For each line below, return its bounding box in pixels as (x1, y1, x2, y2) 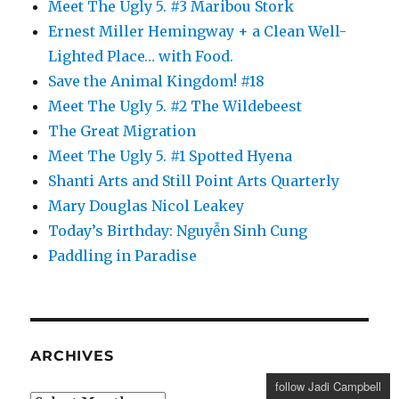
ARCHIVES (30, 347, 114, 365)
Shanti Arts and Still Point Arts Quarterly (48, 172, 340, 191)
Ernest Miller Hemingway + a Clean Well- (48, 22, 347, 41)
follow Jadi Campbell (275, 378, 381, 395)
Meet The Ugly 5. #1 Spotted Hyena (48, 147, 293, 166)
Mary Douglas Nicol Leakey (48, 197, 245, 216)
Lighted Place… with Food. (48, 47, 234, 66)
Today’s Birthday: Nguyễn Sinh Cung (48, 222, 308, 240)
